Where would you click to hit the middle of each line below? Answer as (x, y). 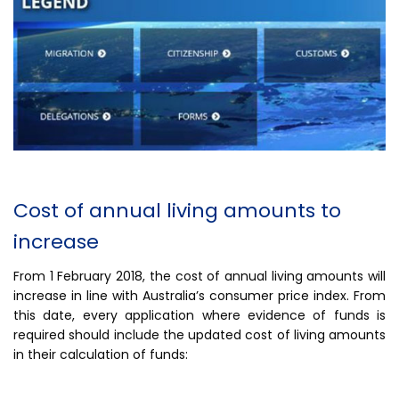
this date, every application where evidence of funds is (199, 315)
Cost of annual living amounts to (177, 210)
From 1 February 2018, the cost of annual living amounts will (199, 276)
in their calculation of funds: (101, 354)
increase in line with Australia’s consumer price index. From (199, 295)
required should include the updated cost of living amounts (199, 334)
